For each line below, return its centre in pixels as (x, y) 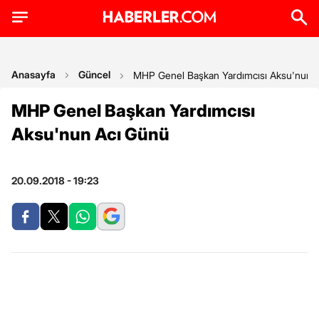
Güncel (94, 74)
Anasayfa (33, 74)
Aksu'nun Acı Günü (90, 134)
